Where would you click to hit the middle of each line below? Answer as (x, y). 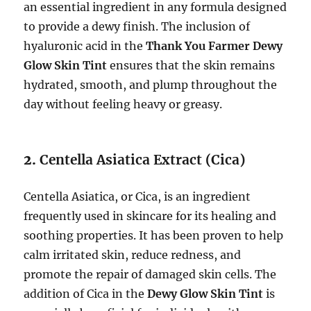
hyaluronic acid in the (85, 46)
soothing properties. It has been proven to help (154, 235)
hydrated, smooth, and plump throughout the (151, 85)
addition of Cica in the (86, 294)
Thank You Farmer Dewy (215, 46)
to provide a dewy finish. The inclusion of (137, 26)
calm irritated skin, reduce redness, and (133, 255)
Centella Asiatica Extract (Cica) (143, 160)
